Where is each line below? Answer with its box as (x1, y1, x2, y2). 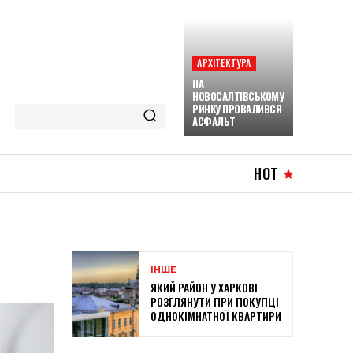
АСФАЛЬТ (192, 113, 236, 129)
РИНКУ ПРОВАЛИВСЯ (192, 101, 282, 117)
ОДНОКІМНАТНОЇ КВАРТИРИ (150, 307, 281, 325)
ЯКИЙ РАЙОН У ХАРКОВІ (150, 279, 258, 296)
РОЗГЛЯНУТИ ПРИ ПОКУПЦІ (150, 293, 279, 310)
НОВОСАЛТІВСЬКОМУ (192, 88, 284, 104)
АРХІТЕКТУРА (197, 56, 251, 69)
